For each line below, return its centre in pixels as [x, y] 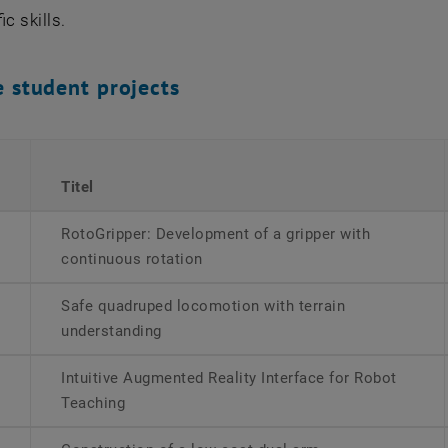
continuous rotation [132, 259]
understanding [111, 331]
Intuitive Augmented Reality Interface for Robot [229, 378]
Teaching [93, 403]
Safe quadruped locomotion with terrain [203, 306]
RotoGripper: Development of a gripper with [216, 234]
